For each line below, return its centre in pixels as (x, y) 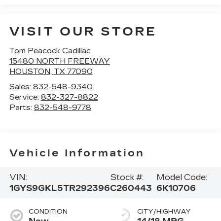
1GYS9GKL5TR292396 (59, 188)
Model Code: (182, 177)
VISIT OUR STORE (83, 32)
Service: (25, 97)
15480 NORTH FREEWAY (59, 61)
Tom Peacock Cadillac (50, 51)
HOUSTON (30, 72)
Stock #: (127, 177)
